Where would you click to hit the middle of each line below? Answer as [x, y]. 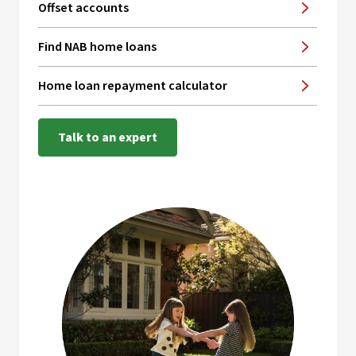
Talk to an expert [108, 137]
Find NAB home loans [97, 47]
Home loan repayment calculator [133, 86]
